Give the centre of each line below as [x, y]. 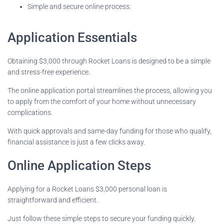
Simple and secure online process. [79, 6]
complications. [30, 112]
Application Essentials [72, 37]
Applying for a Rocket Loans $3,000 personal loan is [87, 189]
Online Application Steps [79, 165]
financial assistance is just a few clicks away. [76, 142]
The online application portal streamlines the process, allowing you [110, 90]
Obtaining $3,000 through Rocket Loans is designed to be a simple [109, 61]
